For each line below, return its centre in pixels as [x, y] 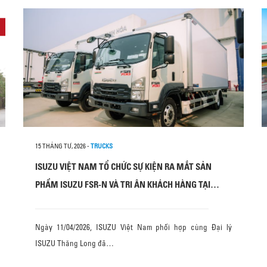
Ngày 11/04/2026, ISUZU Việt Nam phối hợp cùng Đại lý [133, 227]
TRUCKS [102, 146]
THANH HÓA [58, 202]
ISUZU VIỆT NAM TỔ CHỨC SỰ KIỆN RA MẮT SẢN [123, 167]
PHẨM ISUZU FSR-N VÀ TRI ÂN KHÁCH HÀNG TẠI [123, 184]
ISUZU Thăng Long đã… [74, 243]
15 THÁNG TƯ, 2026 [60, 146]
